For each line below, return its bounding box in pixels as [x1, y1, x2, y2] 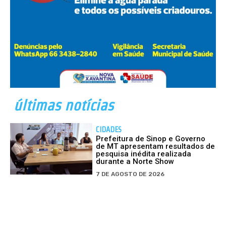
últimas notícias [14, 96, 114, 114]
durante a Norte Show [96, 156, 175, 166]
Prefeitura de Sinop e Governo [96, 134, 206, 143]
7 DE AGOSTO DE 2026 [96, 170, 165, 178]
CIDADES [96, 125, 122, 134]
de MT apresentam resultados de [96, 141, 215, 151]
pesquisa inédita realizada [96, 149, 192, 158]
